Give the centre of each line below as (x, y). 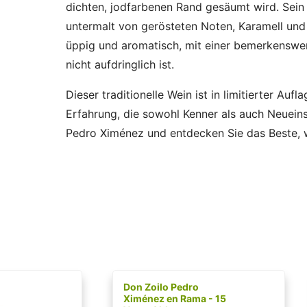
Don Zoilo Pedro (161, 287)
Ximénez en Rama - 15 (175, 299)
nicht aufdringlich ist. (120, 65)
